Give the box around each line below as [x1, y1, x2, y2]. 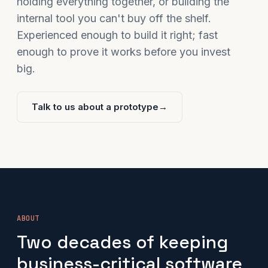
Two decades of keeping [17, 230, 228, 254]
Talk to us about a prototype [32, 101, 159, 112]
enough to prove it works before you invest [17, 45, 230, 58]
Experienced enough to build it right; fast [17, 29, 218, 41]
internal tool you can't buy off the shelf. [17, 12, 211, 25]
